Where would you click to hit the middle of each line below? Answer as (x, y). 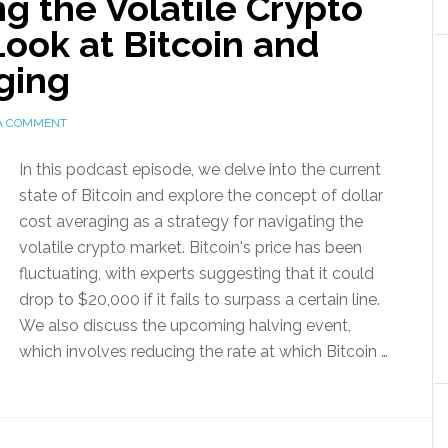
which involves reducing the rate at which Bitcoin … (203, 351)
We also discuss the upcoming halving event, (185, 325)
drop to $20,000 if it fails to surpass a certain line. (199, 299)
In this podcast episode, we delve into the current (200, 169)
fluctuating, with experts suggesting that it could (196, 273)
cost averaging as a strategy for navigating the (191, 221)
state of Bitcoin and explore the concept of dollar (201, 195)
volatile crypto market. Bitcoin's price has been (190, 247)
